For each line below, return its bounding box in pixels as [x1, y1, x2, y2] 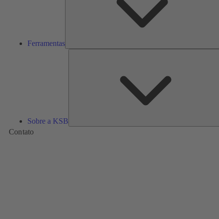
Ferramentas [27, 39, 65, 48]
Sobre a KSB [27, 117, 68, 126]
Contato [9, 127, 34, 136]
